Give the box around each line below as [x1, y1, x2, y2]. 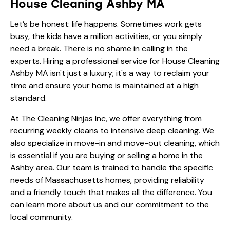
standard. [10, 92, 47, 103]
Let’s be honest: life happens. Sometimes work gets [10, 18, 202, 29]
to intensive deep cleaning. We [98, 125, 214, 136]
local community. [10, 211, 73, 222]
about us [68, 199, 102, 210]
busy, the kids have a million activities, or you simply [10, 30, 202, 42]
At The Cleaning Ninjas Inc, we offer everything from [10, 112, 202, 124]
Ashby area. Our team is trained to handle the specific [10, 162, 213, 173]
